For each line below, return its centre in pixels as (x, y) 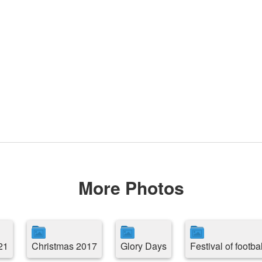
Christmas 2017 (64, 246)
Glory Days (144, 246)
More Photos (131, 187)
